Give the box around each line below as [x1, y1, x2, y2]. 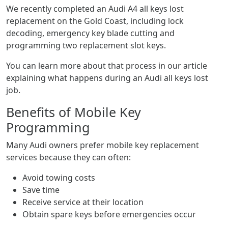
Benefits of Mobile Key [6, 103, 141, 121]
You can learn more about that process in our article [6, 60, 207, 71]
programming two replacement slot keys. [6, 40, 166, 51]
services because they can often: [6, 152, 131, 163]
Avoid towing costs [22, 172, 95, 183]
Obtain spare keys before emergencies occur [22, 209, 196, 220]
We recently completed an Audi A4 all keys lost [6, 3, 184, 14]
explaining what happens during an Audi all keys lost [6, 72, 208, 83]
